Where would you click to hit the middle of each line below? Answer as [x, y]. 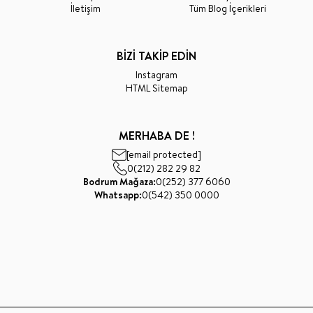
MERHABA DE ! [156, 136]
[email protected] [164, 155]
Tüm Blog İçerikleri [228, 9]
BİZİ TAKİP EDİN [156, 56]
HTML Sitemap [156, 88]
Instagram [156, 75]
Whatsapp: [118, 195]
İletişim [85, 9]
